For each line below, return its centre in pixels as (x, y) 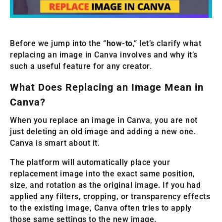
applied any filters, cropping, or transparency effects (110, 196)
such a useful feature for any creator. (81, 66)
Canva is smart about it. (55, 143)
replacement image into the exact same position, (103, 173)
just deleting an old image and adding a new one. (103, 131)
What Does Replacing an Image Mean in (107, 87)
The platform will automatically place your (90, 162)
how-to (119, 43)
